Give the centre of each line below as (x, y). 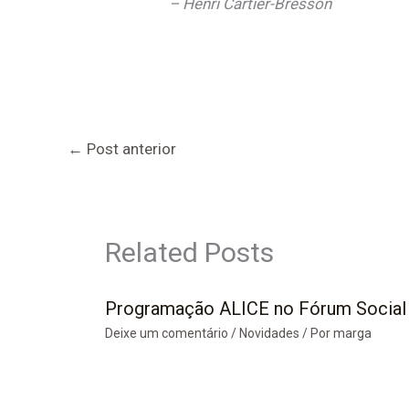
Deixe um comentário (166, 333)
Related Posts (189, 252)
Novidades (269, 333)
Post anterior (130, 148)
